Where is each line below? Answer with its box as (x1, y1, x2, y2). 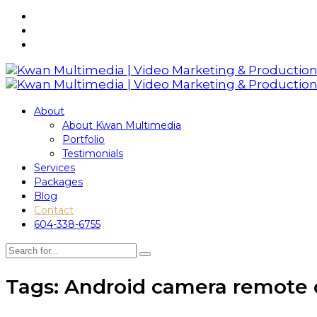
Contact (34, 203, 74, 217)
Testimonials (62, 146, 123, 160)
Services (34, 161, 75, 174)
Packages (34, 175, 83, 188)
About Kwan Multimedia (62, 118, 181, 132)
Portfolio (62, 132, 105, 146)
